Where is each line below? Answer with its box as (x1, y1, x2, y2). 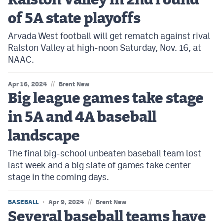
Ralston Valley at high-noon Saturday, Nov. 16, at (8, 42, 201, 53)
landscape (8, 129, 80, 144)
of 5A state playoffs (8, 11, 141, 27)
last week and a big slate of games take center (8, 160, 191, 171)
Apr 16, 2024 (8, 80, 47, 88)
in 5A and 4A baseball (8, 110, 156, 125)
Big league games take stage (8, 91, 204, 107)
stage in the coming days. (8, 172, 109, 183)
